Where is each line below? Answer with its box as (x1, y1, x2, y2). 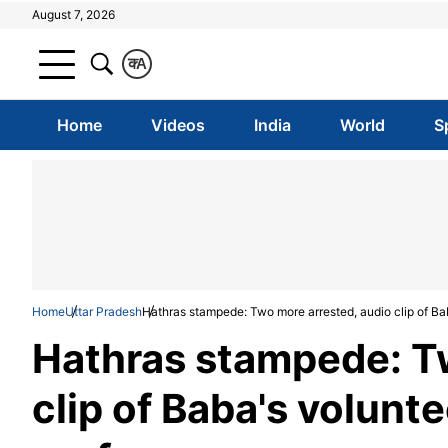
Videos (150, 115, 205, 135)
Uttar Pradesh (65, 304, 142, 319)
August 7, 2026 (32, 7, 115, 22)
